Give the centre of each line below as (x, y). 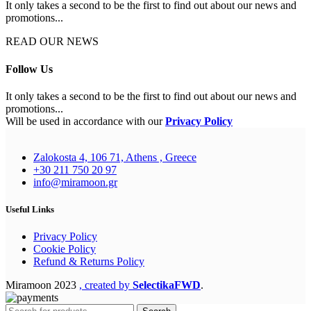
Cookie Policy (65, 249)
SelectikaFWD (167, 285)
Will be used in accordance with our (85, 121)
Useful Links (30, 209)
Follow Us (29, 69)
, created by (106, 285)
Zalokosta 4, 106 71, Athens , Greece (115, 157)
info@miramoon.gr (75, 182)
